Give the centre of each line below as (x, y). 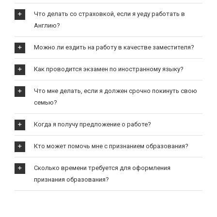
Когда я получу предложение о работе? (92, 124)
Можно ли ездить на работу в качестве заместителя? (114, 47)
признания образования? (71, 179)
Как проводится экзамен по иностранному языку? (108, 69)
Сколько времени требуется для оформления (102, 168)
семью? (45, 102)
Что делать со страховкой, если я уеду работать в (109, 14)
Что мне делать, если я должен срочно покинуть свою (115, 91)
